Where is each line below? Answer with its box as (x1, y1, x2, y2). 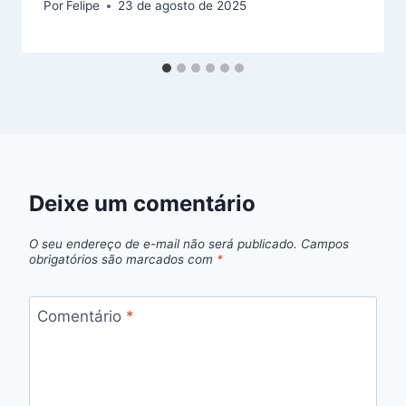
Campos (301, 236, 349, 251)
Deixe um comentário (29, 190, 256, 217)
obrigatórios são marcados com (29, 251, 217, 266)
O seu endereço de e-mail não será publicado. (29, 236, 297, 251)
